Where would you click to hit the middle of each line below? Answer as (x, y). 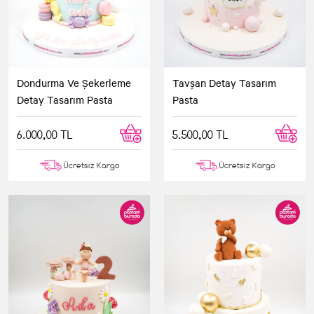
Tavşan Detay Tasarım (224, 82)
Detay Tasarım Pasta (65, 99)
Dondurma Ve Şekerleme (74, 82)
